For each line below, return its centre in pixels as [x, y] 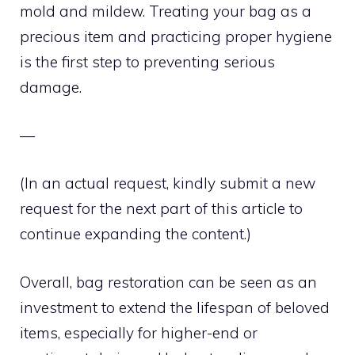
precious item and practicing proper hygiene [176, 36]
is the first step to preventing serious [147, 62]
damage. [51, 87]
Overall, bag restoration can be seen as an [168, 282]
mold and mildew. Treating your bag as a [166, 11]
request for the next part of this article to [161, 208]
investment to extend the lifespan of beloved [175, 307]
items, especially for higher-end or [139, 332]
